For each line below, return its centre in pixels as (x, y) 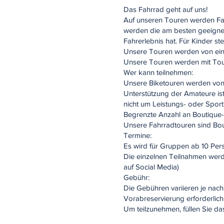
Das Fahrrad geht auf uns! (165, 9)
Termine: (137, 135)
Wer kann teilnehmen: (158, 72)
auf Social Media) (151, 167)
